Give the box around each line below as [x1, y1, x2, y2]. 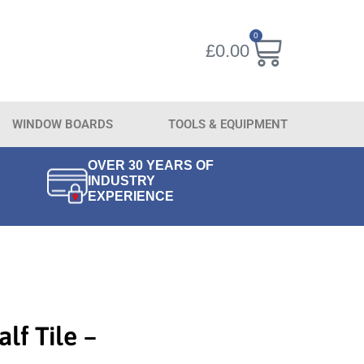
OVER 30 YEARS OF [88, 158, 214, 173]
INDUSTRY [88, 174, 156, 188]
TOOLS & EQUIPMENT [168, 117, 288, 132]
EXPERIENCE [88, 189, 175, 204]
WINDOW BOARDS [12, 117, 114, 132]
